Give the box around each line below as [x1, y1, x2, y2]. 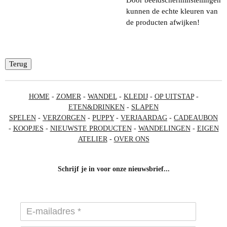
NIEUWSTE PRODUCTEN [50, 124, 132, 132]
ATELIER [78, 135, 107, 143]
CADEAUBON [174, 113, 218, 122]
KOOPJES [13, 124, 44, 132]
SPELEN [9, 113, 36, 122]
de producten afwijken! [126, 18, 200, 26]
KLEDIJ [123, 92, 148, 100]
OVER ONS [113, 135, 149, 143]
